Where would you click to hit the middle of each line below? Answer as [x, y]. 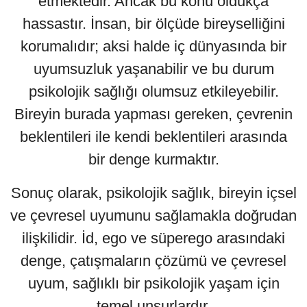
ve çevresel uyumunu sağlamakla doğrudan [153, 216]
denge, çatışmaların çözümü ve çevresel [153, 261]
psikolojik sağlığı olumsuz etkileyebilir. [153, 92]
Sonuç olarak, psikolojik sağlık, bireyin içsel [153, 193]
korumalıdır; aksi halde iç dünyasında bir [153, 47]
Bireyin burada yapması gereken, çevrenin [153, 114]
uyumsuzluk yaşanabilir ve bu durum [153, 69]
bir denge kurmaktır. [153, 160]
